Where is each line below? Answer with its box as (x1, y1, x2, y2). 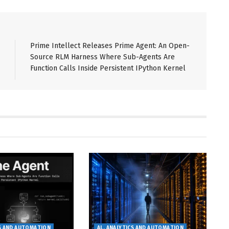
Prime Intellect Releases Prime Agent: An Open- (30, 41, 190, 51)
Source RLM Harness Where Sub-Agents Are (30, 53, 175, 62)
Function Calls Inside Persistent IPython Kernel (30, 64, 186, 73)
